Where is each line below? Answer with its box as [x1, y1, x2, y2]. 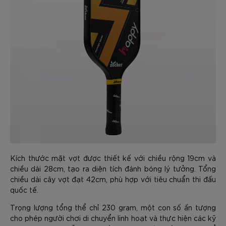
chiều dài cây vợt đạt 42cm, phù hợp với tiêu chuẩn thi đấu [10, 174, 216, 184]
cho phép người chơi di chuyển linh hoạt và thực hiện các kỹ [10, 213, 216, 222]
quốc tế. [10, 185, 38, 194]
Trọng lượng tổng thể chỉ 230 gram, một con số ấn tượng [10, 202, 216, 212]
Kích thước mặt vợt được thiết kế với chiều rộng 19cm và [10, 153, 216, 162]
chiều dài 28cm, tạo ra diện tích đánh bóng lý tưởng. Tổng [10, 163, 216, 173]
